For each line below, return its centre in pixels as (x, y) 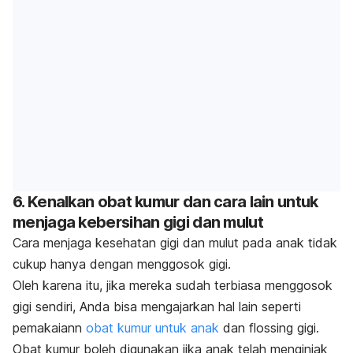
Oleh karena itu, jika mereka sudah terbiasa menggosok (173, 285)
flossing (271, 327)
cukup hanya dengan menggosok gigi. (122, 264)
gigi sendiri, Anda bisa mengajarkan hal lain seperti (157, 306)
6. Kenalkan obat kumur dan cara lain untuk (165, 201)
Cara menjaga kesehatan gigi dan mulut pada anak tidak (175, 242)
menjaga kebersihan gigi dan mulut (138, 222)
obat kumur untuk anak (152, 327)
